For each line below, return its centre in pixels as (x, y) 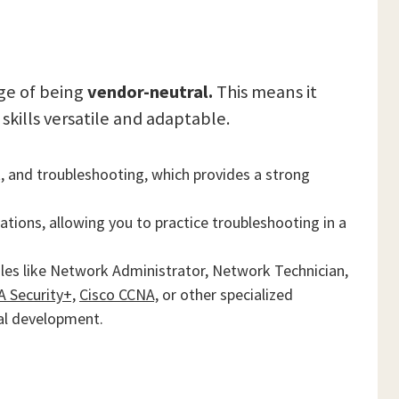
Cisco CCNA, (119, 294)
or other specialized (226, 294)
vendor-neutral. (150, 92)
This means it (265, 92)
